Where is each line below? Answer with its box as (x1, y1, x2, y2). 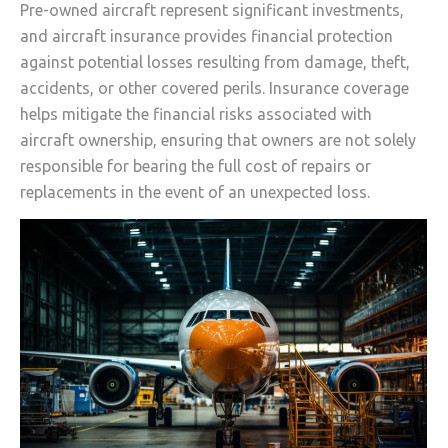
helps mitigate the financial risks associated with (20, 104, 372, 123)
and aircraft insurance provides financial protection (20, 26, 393, 45)
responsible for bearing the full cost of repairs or (20, 156, 371, 175)
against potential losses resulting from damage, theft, (20, 52, 410, 71)
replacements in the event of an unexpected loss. (20, 182, 370, 201)
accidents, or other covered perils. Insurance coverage (20, 78, 409, 97)
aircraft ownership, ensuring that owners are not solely (20, 130, 416, 149)
